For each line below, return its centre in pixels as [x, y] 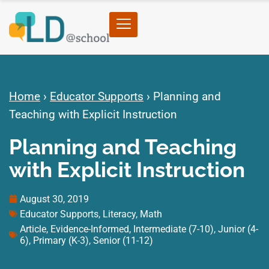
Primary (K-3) [61, 240]
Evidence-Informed [90, 229]
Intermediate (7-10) [174, 229]
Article [33, 229]
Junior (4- [238, 229]
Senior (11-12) [123, 240]
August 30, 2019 [54, 199]
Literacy [119, 214]
